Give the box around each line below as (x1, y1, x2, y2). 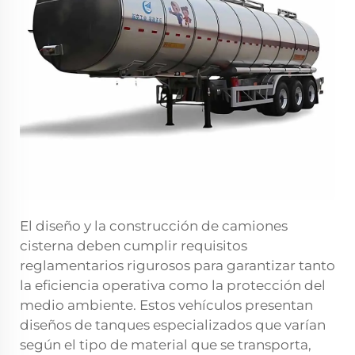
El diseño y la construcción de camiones (20, 218, 288, 235)
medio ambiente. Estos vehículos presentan (20, 297, 313, 314)
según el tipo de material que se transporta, (20, 337, 311, 353)
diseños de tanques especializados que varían (20, 317, 326, 334)
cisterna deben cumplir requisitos (20, 238, 247, 254)
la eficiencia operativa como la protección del (20, 277, 326, 294)
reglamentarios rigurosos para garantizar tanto (20, 258, 335, 274)
